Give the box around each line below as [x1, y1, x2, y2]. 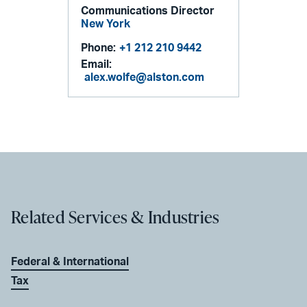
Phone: [81, 42, 116, 53]
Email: [81, 58, 112, 70]
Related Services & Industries [11, 205, 220, 230]
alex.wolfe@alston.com [84, 71, 205, 83]
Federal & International [11, 256, 129, 268]
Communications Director [81, 5, 215, 16]
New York [81, 18, 131, 29]
